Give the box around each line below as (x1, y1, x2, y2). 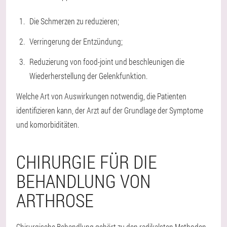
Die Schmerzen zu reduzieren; (29, 16, 119, 26)
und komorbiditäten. (16, 119, 79, 130)
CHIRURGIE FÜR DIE (16, 149, 157, 174)
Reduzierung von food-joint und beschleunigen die (29, 56, 184, 67)
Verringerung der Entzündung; (29, 36, 123, 47)
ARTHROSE (16, 188, 94, 212)
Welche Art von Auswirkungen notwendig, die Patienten (16, 91, 186, 101)
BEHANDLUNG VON (16, 169, 151, 193)
